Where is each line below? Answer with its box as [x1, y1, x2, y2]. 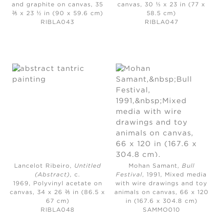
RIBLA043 [41, 19, 75, 25]
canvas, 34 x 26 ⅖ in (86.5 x [10, 189, 106, 195]
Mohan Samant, [128, 163, 182, 169]
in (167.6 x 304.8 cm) [125, 198, 197, 204]
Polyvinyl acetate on [33, 180, 102, 186]
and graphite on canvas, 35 [12, 1, 104, 7]
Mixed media [165, 172, 207, 177]
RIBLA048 [40, 207, 75, 213]
